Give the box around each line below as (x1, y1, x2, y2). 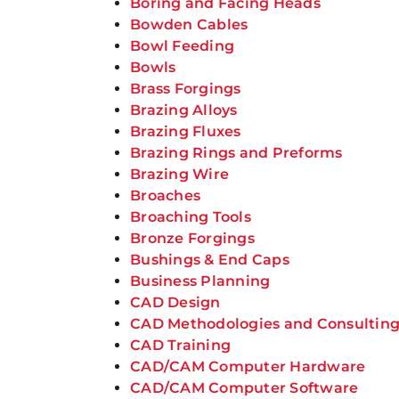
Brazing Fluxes (130, 123, 241, 140)
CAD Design (130, 294, 221, 311)
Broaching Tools (130, 208, 251, 225)
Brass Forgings (130, 80, 241, 97)
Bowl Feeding (130, 37, 235, 54)
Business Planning (130, 273, 271, 289)
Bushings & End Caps (130, 251, 289, 268)
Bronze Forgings (130, 230, 255, 247)
